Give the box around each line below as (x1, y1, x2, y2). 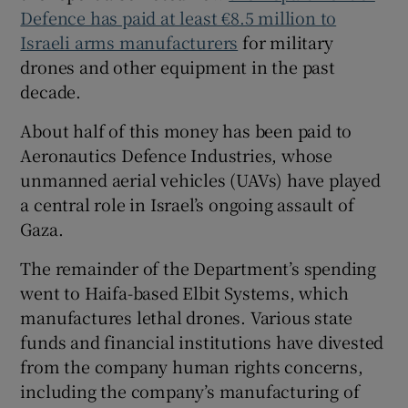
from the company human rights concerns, (20, 354, 363, 379)
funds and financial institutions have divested (20, 330, 384, 354)
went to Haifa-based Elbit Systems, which (20, 280, 349, 305)
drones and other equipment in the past (20, 55, 335, 79)
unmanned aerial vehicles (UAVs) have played (20, 168, 381, 192)
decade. (20, 79, 82, 104)
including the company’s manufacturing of (20, 379, 360, 403)
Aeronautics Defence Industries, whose (20, 143, 333, 168)
